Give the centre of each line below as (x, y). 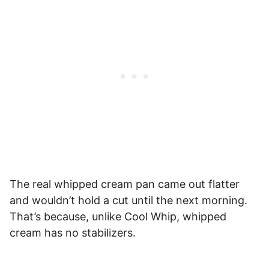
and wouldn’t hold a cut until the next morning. (128, 201)
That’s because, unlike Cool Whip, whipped (118, 217)
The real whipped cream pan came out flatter (125, 184)
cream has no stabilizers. (73, 233)
